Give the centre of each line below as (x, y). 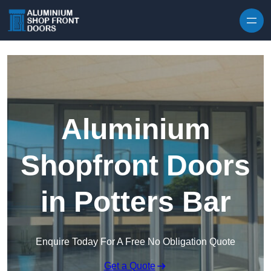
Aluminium (135, 129)
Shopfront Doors (135, 166)
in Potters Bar (135, 202)
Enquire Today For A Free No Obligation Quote (135, 242)
